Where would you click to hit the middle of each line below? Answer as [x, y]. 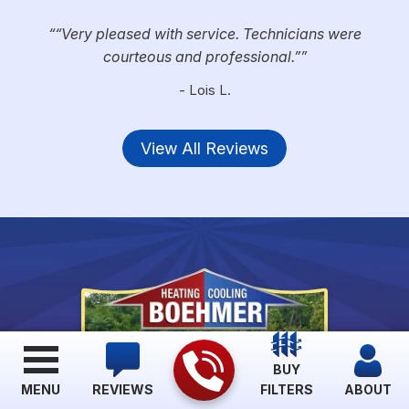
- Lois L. [204, 89]
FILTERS [286, 389]
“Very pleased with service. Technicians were [208, 33]
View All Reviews [204, 149]
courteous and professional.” [201, 56]
